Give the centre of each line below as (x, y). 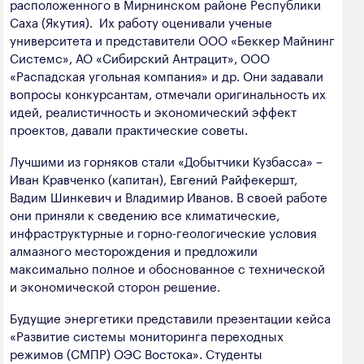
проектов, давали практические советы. (129, 129)
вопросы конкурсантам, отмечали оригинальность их (168, 93)
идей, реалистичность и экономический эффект (153, 111)
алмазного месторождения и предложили (134, 250)
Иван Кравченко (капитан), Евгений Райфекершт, (154, 178)
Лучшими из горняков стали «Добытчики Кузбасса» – (166, 160)
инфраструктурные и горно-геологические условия (163, 232)
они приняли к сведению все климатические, (145, 214)
